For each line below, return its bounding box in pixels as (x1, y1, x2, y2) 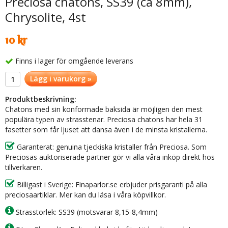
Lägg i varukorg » (30, 74, 92, 84)
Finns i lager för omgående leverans (15, 56, 133, 66)
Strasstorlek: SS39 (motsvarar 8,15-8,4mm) (14, 207, 158, 217)
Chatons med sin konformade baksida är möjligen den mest (5, 104, 203, 115)
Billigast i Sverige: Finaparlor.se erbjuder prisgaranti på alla (15, 180, 207, 190)
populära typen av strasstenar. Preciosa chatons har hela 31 (5, 115, 203, 125)
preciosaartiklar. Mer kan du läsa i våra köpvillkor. (5, 190, 166, 200)
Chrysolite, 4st (5, 9, 86, 25)
